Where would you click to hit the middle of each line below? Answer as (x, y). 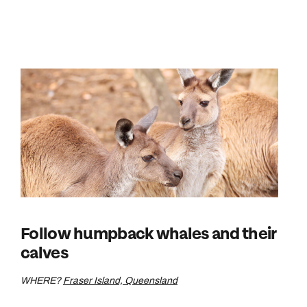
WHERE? (42, 281)
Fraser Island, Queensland (120, 281)
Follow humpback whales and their (148, 234)
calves (44, 253)
